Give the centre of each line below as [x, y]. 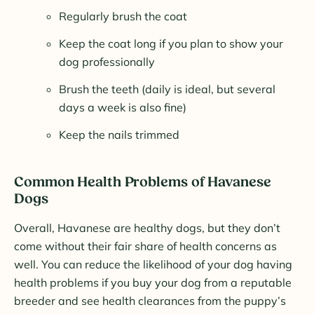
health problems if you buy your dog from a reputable [153, 283]
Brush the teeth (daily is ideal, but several [167, 89]
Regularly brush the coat [123, 16]
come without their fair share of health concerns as [145, 246]
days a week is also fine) [123, 108]
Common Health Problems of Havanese [143, 183]
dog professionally [107, 62]
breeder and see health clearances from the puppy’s [150, 301]
